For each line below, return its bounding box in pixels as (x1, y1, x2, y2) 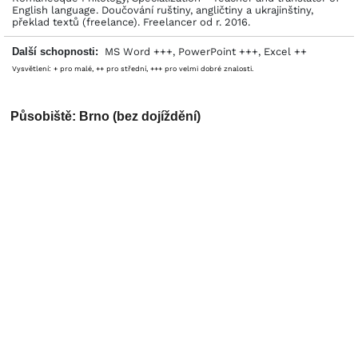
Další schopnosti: (12, 46, 98, 58)
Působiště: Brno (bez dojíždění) (10, 109, 201, 124)
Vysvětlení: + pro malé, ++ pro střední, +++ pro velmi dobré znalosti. (12, 65, 253, 74)
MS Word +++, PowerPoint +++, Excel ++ (98, 46, 307, 58)
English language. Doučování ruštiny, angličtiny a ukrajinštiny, (12, 4, 313, 17)
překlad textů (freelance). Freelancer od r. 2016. (12, 16, 250, 29)
